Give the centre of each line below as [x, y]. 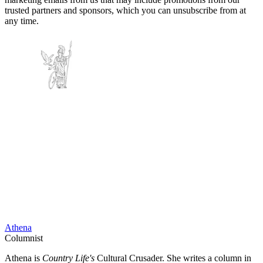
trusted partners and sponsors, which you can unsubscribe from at [125, 11]
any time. [22, 21]
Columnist [24, 238]
